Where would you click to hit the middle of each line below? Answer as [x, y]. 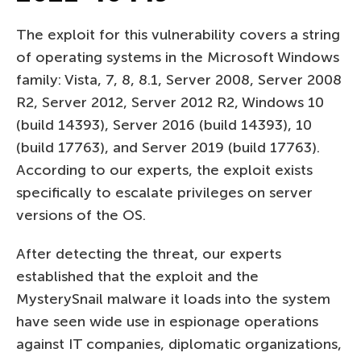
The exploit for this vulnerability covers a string [178, 34]
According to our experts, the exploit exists [164, 170]
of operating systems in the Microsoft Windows [178, 57]
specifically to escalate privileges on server [164, 192]
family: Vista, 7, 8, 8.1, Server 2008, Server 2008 [179, 79]
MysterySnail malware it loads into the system [173, 299]
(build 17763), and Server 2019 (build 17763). [168, 147]
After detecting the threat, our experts [149, 253]
